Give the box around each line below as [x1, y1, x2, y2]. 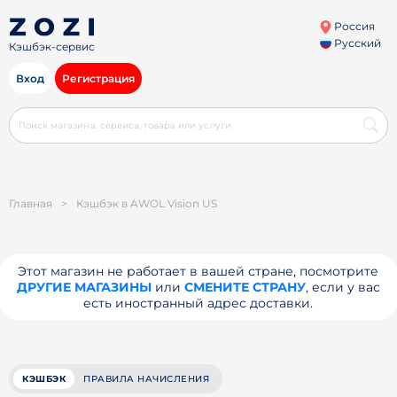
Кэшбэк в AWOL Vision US [76, 197, 217, 210]
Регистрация [62, 72, 135, 85]
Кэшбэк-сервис [9, 40, 95, 54]
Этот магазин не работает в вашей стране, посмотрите [18, 263, 379, 279]
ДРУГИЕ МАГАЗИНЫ [16, 279, 152, 295]
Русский [331, 36, 381, 50]
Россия [331, 19, 375, 33]
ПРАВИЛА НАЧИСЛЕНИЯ [83, 373, 209, 385]
